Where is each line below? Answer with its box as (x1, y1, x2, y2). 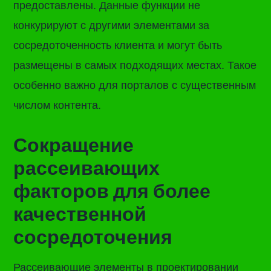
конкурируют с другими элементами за (13, 16, 210, 32)
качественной (13, 201, 147, 227)
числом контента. (13, 96, 102, 112)
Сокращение (13, 132, 134, 158)
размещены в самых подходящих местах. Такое (13, 56, 257, 72)
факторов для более (13, 178, 211, 204)
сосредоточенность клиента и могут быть (13, 36, 223, 52)
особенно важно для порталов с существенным (13, 76, 256, 92)
